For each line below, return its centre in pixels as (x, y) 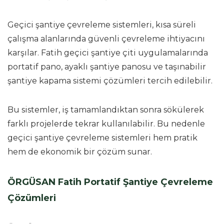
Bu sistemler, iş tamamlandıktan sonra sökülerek (106, 109)
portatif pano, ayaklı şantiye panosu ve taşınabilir (107, 66)
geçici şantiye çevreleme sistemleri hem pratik (102, 137)
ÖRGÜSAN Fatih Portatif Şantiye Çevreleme (110, 182)
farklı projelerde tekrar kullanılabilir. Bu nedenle (106, 123)
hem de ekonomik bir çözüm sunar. (80, 151)
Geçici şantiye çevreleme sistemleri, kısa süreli (102, 24)
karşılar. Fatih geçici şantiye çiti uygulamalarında (108, 52)
